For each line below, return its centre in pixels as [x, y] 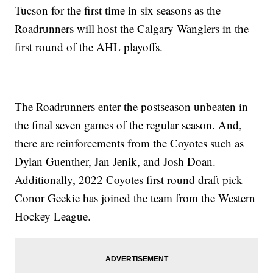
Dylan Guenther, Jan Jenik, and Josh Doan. [115, 161]
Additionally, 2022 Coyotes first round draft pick [129, 180]
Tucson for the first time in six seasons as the [118, 10]
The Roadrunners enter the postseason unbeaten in [132, 107]
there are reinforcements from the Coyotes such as [129, 143]
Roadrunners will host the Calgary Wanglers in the [132, 29]
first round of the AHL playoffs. [89, 47]
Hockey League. [53, 216]
